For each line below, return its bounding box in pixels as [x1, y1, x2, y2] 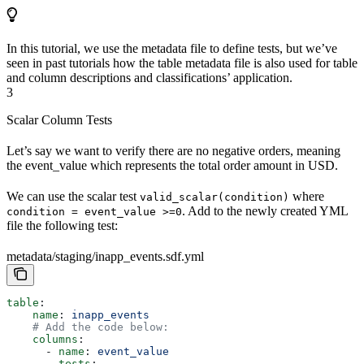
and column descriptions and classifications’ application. [6, 71, 292, 85]
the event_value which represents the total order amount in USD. [6, 158, 338, 173]
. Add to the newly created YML [182, 204, 348, 219]
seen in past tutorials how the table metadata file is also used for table [6, 56, 357, 71]
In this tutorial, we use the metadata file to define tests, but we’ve [6, 41, 337, 56]
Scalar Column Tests [6, 113, 112, 128]
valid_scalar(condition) [140, 191, 289, 204]
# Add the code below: [6, 321, 169, 334]
